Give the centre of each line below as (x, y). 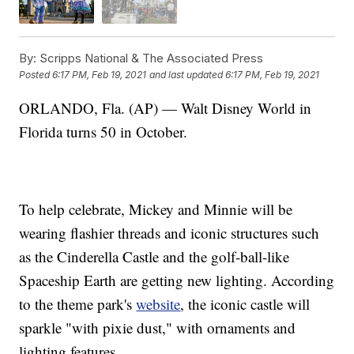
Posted (36, 74)
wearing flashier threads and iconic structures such (169, 232)
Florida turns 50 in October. (104, 131)
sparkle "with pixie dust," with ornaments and (158, 327)
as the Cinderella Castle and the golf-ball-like (154, 256)
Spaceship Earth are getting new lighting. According (177, 280)
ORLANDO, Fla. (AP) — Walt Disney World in (166, 107)
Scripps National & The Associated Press (150, 58)
